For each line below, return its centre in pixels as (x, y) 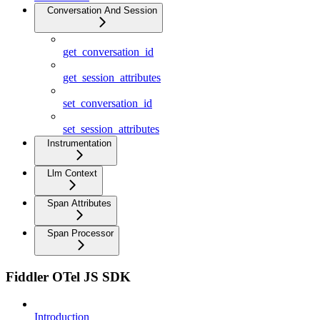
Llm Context (72, 173)
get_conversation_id (108, 51)
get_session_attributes (112, 77)
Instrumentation (79, 143)
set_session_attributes (111, 129)
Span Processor (80, 233)
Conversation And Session (102, 10)
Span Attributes (79, 203)
